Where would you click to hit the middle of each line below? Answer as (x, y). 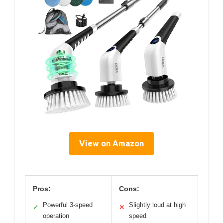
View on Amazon (111, 144)
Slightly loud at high (157, 205)
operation (56, 216)
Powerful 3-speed (68, 205)
